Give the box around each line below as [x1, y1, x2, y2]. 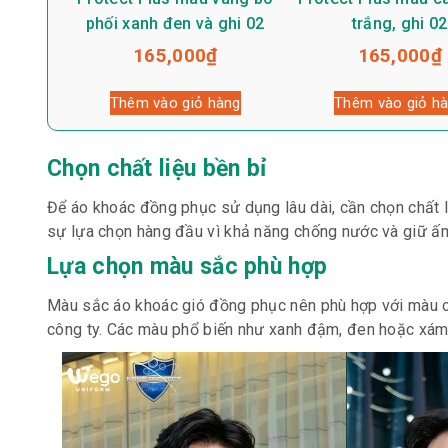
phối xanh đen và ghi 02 [85, 14, 265, 34]
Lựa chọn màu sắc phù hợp [47, 252, 328, 280]
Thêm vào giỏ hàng [109, 93, 241, 112]
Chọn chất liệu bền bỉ [47, 154, 267, 182]
